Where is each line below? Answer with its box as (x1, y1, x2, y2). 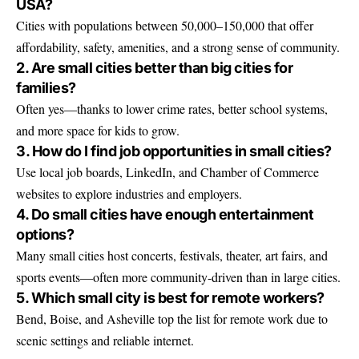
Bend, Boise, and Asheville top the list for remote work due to (16, 309, 328, 327)
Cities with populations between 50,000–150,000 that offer (16, 16, 313, 34)
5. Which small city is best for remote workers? (16, 288, 325, 306)
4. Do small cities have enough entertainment (16, 205, 313, 223)
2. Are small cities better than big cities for (16, 58, 292, 76)
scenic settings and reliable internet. (16, 331, 194, 349)
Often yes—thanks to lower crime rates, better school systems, (16, 99, 328, 117)
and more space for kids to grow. (16, 121, 179, 139)
